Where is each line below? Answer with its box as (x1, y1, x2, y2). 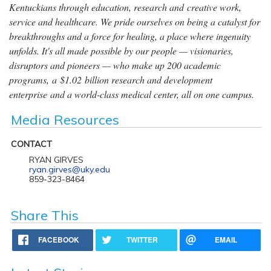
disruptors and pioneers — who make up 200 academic (9, 58, 221, 71)
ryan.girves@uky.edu (28, 163, 110, 175)
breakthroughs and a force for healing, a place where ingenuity (9, 29, 250, 42)
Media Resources (10, 111, 119, 128)
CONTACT (10, 138, 52, 149)
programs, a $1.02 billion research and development (9, 73, 212, 86)
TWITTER (126, 233, 158, 245)
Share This (10, 206, 79, 224)
